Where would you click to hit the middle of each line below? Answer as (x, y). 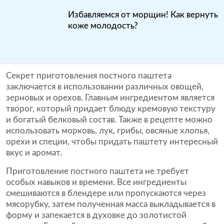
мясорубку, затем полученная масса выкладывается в (111, 204)
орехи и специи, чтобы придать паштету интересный (112, 142)
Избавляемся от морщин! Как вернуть (143, 15)
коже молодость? (103, 26)
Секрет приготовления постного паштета (89, 76)
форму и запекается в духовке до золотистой (96, 215)
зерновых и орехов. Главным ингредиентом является (110, 98)
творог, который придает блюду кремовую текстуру (111, 109)
